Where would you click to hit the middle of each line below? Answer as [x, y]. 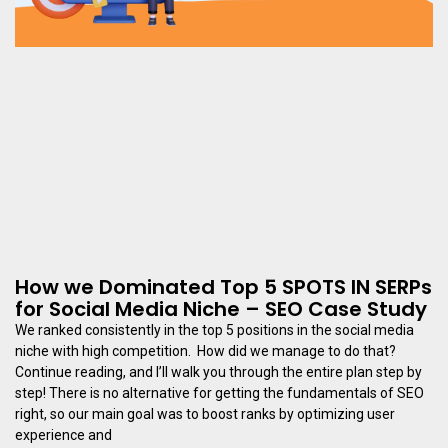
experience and [63, 435]
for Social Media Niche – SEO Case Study [221, 309]
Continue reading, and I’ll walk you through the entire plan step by [218, 372]
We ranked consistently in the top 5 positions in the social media [214, 330]
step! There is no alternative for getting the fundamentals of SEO [219, 393]
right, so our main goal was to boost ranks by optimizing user [205, 414]
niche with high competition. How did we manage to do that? [205, 351]
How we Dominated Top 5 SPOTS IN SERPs [223, 287]
